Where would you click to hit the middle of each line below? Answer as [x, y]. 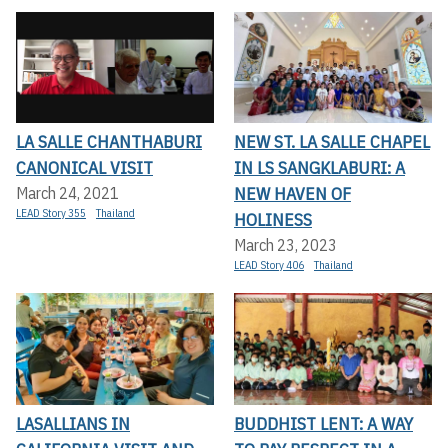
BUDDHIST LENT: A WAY [323, 423]
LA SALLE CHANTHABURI [109, 142]
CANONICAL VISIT [84, 168]
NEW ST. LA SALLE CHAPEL [332, 142]
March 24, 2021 [67, 193]
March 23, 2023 [285, 245]
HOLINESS [273, 220]
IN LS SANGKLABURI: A [319, 168]
